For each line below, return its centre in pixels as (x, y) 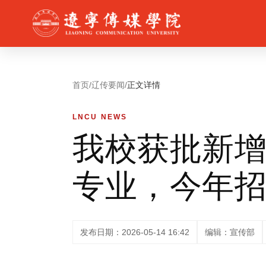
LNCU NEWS (100, 117)
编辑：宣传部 (230, 232)
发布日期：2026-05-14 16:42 (135, 232)
